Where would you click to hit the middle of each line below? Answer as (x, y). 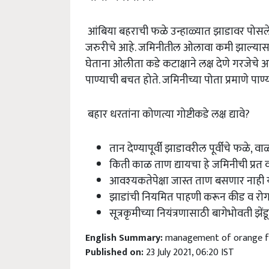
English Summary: (125, 232)
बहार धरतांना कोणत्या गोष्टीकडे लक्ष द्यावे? (168, 109)
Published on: (116, 247)
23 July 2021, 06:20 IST (190, 247)
